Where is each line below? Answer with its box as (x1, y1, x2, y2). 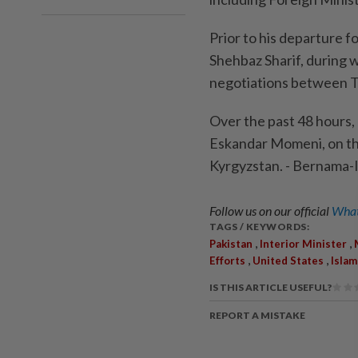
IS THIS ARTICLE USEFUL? (209, 280, 332, 293)
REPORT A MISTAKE (209, 308, 305, 321)
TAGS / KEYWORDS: (209, 220, 309, 233)
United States (253, 253, 324, 267)
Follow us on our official (209, 202, 332, 218)
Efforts (209, 253, 245, 267)
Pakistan (209, 237, 253, 250)
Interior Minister (260, 237, 347, 250)
